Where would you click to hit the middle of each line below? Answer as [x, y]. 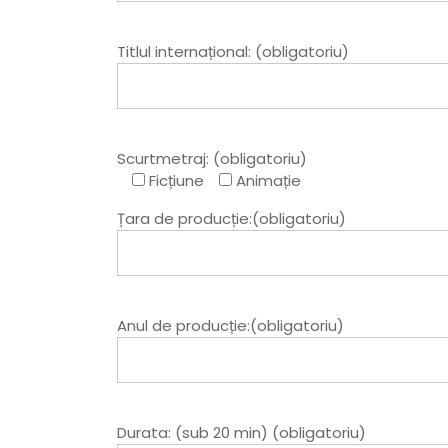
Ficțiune [176, 181]
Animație [268, 181]
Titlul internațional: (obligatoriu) [233, 52]
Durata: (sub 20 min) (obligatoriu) [241, 433]
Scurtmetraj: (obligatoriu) [212, 159]
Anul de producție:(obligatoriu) [230, 326]
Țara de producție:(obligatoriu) [231, 219]
